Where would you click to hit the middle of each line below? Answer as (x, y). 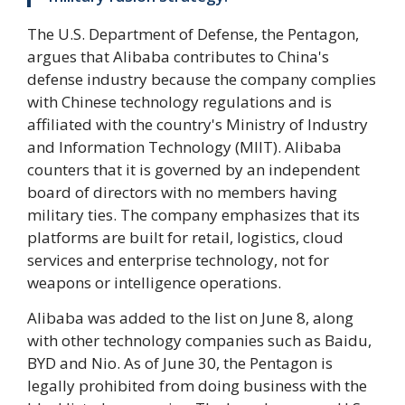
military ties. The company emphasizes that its (193, 214)
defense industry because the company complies (202, 79)
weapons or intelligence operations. (154, 282)
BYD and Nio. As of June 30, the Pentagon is (180, 363)
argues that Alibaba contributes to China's (178, 56)
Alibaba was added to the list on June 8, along (190, 317)
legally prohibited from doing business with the (197, 385)
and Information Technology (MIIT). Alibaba (184, 146)
